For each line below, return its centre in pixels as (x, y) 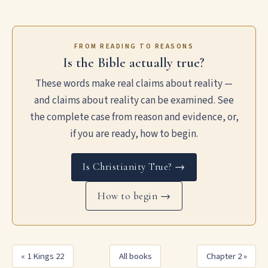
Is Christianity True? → (134, 167)
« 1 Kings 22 (43, 256)
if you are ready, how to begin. (134, 134)
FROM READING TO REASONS (134, 47)
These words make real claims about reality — (134, 84)
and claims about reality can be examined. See (134, 101)
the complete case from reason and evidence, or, (134, 118)
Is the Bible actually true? (134, 63)
